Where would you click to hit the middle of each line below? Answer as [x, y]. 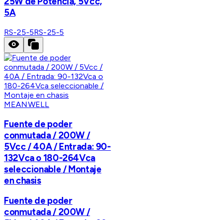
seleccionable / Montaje [53, 169]
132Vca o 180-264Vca [50, 158]
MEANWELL [27, 105]
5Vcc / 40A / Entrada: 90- [57, 146]
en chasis [23, 180]
